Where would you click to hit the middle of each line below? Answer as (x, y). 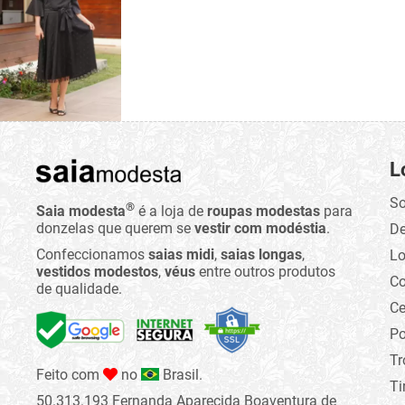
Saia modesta (81, 212)
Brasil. (181, 375)
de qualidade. (79, 289)
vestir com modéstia (260, 229)
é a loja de (171, 212)
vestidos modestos (97, 272)
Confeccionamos (92, 255)
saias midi (181, 255)
